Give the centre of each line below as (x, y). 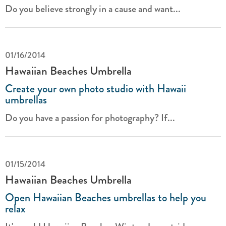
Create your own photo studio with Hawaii (96, 89)
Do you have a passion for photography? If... (90, 118)
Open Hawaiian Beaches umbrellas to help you (106, 197)
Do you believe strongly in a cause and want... (93, 9)
